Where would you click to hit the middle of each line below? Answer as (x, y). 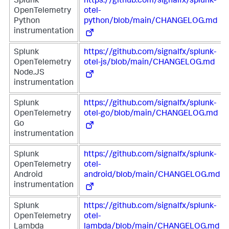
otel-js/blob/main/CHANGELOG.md (149, 63)
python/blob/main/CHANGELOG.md (151, 21)
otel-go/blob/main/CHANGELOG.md (151, 114)
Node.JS (29, 73)
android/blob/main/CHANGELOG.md (152, 175)
